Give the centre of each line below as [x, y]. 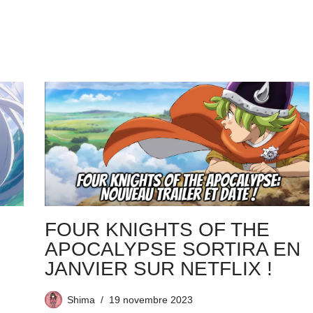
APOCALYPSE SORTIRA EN [172, 249]
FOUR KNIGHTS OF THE [157, 230]
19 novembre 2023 [151, 300]
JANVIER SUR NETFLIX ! [158, 269]
